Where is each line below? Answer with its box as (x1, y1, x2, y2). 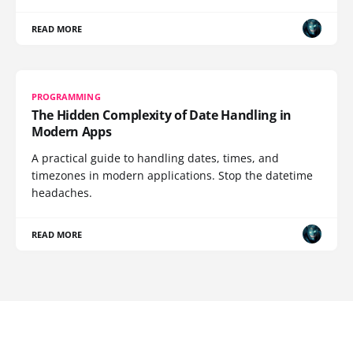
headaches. (32, 184, 92, 200)
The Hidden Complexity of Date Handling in (32, 106, 292, 124)
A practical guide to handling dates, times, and (32, 150, 279, 165)
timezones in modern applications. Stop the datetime (32, 167, 313, 183)
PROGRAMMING (32, 90, 101, 102)
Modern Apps (32, 122, 112, 140)
